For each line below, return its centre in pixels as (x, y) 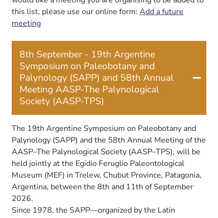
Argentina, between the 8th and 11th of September (102, 187)
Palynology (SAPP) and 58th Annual (97, 78)
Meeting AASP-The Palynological (90, 89)
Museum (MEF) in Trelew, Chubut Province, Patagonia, (107, 175)
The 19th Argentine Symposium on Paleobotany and (104, 128)
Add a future (162, 11)
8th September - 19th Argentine (87, 54)
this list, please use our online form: (76, 11)
